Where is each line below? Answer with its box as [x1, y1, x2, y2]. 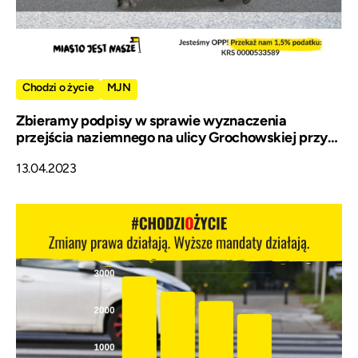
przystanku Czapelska [16, 145, 156, 164]
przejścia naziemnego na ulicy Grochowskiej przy [16, 129, 328, 147]
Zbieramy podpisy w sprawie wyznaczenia [16, 112, 287, 130]
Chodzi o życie [22, 81, 94, 95]
